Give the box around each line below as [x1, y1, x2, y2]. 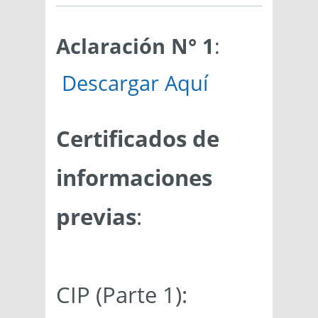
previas [56, 202, 136, 232]
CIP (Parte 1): [56, 280, 187, 310]
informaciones [56, 163, 212, 193]
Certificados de [56, 124, 219, 154]
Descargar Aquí [62, 69, 208, 97]
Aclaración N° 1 [56, 32, 214, 60]
